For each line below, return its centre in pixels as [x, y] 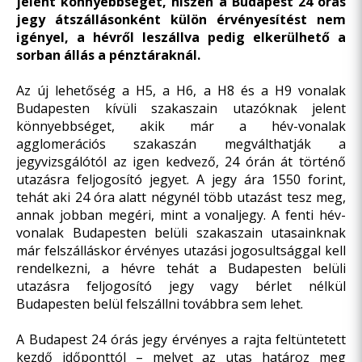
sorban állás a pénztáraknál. [108, 55]
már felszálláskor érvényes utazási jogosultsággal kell [181, 250]
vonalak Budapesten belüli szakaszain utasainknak [181, 233]
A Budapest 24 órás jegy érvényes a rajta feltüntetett [181, 339]
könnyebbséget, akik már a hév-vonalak [181, 126]
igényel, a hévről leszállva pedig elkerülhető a [181, 37]
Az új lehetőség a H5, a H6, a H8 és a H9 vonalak [181, 90]
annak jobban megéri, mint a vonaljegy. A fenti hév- [181, 215]
